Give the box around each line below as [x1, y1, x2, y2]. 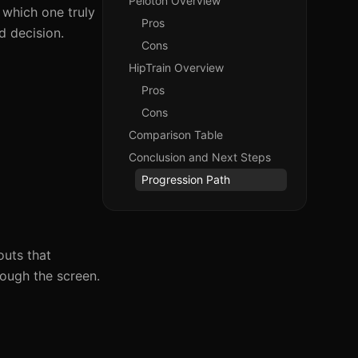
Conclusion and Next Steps [129, 150, 271, 164]
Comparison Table [129, 128, 223, 141]
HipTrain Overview [129, 61, 224, 74]
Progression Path [141, 173, 230, 186]
